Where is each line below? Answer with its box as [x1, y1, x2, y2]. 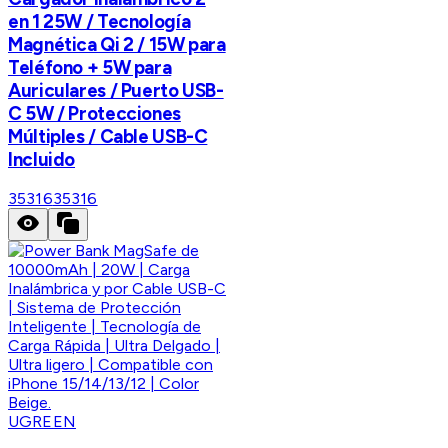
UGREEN [8, 412, 76, 432]
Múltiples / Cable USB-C [8, 124, 208, 148]
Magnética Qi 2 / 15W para [8, 32, 226, 56]
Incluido [8, 147, 76, 171]
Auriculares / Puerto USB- [8, 78, 224, 102]
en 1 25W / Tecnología [8, 9, 191, 33]
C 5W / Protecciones [8, 101, 181, 125]
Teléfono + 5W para [8, 55, 172, 79]
